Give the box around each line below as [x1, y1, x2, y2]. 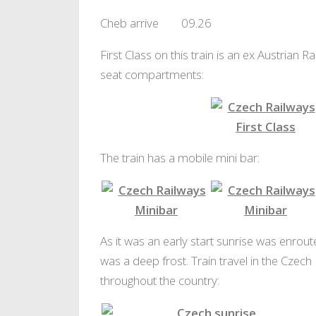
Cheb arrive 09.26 [100, 15, 212, 32]
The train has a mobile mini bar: [100, 150, 260, 166]
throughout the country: [100, 272, 219, 288]
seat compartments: [100, 66, 204, 83]
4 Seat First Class [218, 148, 296, 162]
